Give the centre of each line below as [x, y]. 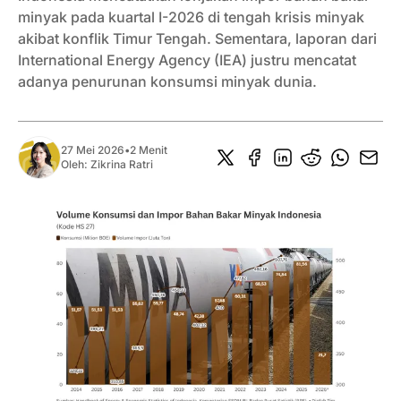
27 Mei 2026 [93, 150]
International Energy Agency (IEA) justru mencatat [187, 60]
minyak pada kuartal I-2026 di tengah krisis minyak [191, 17]
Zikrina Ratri [122, 165]
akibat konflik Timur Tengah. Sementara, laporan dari [197, 39]
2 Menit [149, 150]
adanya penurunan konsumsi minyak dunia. [167, 82]
